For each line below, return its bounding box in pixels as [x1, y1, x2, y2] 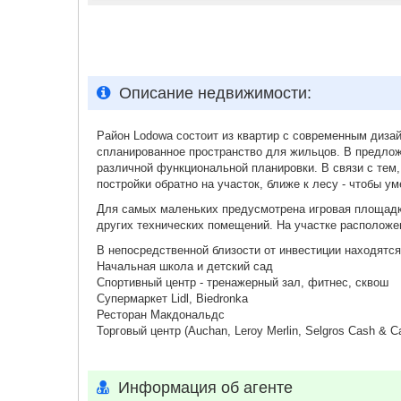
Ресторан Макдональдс [97, 308, 225, 321]
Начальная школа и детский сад [97, 260, 273, 273]
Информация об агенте [118, 379, 293, 397]
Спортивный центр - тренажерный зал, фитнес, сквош [97, 276, 388, 289]
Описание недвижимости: [119, 84, 311, 102]
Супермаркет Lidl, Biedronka [97, 292, 248, 305]
